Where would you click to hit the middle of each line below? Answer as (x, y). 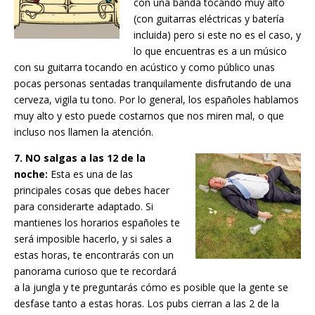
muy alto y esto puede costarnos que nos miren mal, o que (149, 116)
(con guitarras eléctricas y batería (209, 19)
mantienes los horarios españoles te (97, 223)
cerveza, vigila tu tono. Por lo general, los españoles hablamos (156, 100)
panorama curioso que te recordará (95, 271)
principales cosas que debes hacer (92, 191)
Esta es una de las (90, 174)
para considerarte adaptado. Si (84, 207)
